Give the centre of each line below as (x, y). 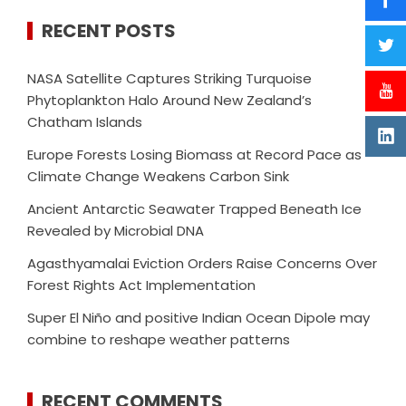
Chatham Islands (85, 122)
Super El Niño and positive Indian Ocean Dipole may (198, 318)
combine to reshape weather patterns (159, 340)
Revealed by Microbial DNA (116, 231)
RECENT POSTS (109, 31)
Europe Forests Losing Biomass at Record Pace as (194, 155)
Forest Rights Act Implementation (141, 285)
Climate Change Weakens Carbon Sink (158, 177)
